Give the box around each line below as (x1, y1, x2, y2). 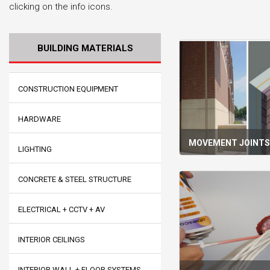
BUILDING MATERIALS (37, 43, 133, 54)
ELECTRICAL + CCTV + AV (18, 205, 105, 214)
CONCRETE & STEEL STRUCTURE (18, 175, 131, 184)
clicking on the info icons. (9, 1, 113, 12)
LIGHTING (18, 145, 52, 154)
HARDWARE (18, 115, 61, 124)
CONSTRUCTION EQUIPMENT (18, 84, 118, 93)
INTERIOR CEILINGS (18, 235, 85, 244)
